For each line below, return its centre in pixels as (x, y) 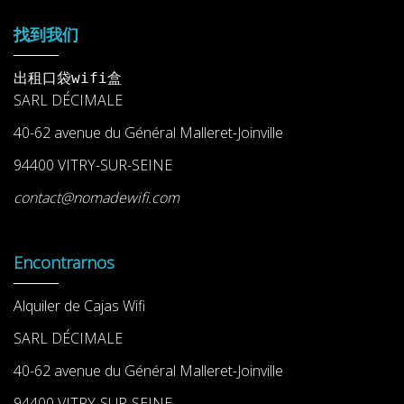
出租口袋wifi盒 (68, 78)
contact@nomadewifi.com (96, 197)
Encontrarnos (64, 262)
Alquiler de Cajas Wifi (79, 306)
